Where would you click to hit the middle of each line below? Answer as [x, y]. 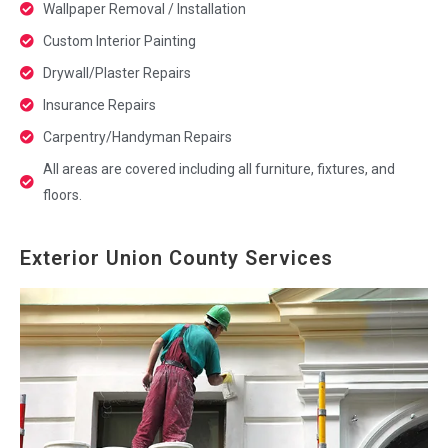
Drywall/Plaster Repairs [116, 72]
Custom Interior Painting [119, 40]
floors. [62, 194]
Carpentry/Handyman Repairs [137, 136]
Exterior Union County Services [176, 257]
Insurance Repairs [99, 104]
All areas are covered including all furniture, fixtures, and [218, 168]
